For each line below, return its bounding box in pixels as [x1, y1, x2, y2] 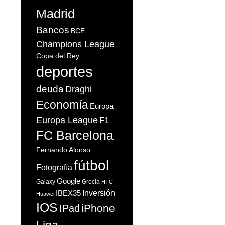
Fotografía [36, 162, 72, 172]
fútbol [74, 157, 109, 173]
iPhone [81, 202, 115, 214]
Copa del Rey [36, 51, 79, 60]
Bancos [36, 24, 69, 35]
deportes [36, 63, 93, 80]
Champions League [36, 38, 115, 49]
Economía [36, 98, 88, 111]
